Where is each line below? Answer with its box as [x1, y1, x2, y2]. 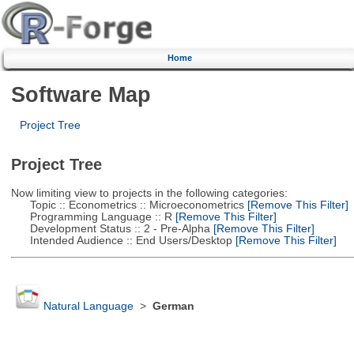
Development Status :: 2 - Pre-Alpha [10, 222, 210, 235]
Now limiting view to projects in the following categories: [10, 186, 288, 199]
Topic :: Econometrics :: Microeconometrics [10, 198, 244, 211]
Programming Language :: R [10, 210, 172, 223]
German [152, 300, 194, 313]
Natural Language [43, 300, 134, 313]
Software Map [10, 81, 151, 107]
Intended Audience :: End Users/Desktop [10, 234, 232, 247]
